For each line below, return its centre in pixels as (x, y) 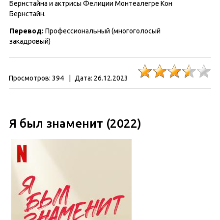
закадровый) (30, 41)
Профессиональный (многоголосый (103, 31)
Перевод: (27, 31)
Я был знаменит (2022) (75, 124)
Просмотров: (30, 78)
